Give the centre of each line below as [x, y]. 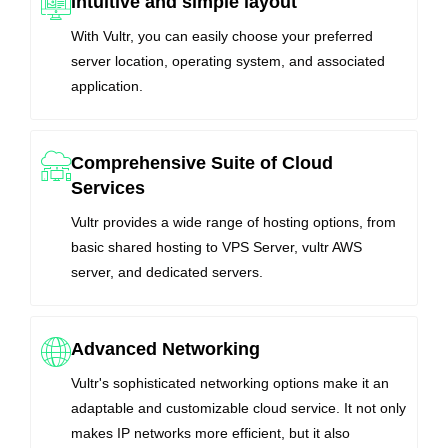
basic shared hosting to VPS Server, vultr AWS [216, 247]
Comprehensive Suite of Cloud [202, 163]
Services [108, 188]
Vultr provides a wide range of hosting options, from [233, 222]
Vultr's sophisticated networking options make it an [230, 383]
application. [107, 86]
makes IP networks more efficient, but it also [210, 433]
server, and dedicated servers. [167, 272]
